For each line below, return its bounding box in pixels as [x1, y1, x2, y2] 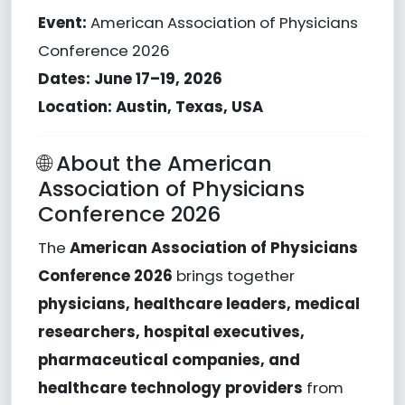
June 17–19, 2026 [93, 67, 222, 89]
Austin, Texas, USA [115, 95, 263, 118]
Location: [37, 95, 112, 118]
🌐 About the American [37, 147, 272, 178]
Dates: [37, 67, 90, 89]
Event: [37, 11, 87, 33]
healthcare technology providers [37, 376, 303, 399]
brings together [172, 264, 295, 287]
